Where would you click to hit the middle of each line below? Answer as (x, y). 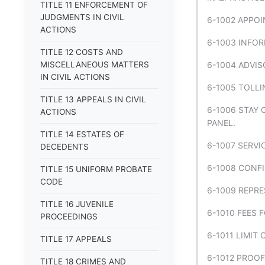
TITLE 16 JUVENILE (77, 204)
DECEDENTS (64, 147)
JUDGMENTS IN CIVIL (82, 17)
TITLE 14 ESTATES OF (82, 134)
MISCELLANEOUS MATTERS (95, 64)
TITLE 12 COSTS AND (82, 52)
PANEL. (221, 123)
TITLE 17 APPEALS (76, 239)
